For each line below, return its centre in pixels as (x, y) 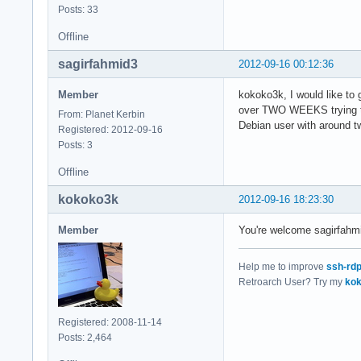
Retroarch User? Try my (292, 282)
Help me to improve (282, 266)
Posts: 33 (78, 9)
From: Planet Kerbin (102, 114)
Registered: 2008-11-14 (110, 322)
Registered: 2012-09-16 (110, 129)
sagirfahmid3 (98, 64)
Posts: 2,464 (85, 337)
